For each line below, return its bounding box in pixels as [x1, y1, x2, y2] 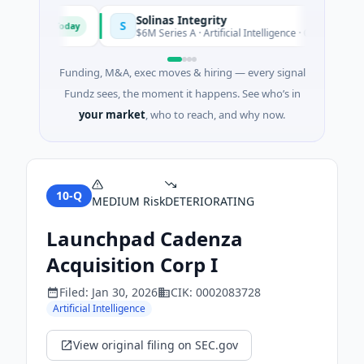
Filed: [59, 284, 92, 300]
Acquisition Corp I [46, 251, 218, 278]
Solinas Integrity [115, 12, 207, 28]
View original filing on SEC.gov [73, 337, 238, 353]
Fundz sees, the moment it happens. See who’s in [63, 86, 301, 101]
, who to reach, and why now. [145, 107, 285, 122]
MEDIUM [92, 193, 140, 209]
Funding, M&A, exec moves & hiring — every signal [58, 65, 305, 80]
